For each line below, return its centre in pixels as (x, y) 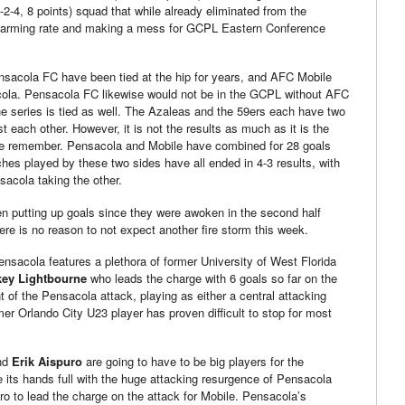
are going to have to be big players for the (193, 361)
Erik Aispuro (47, 361)
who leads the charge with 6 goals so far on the (212, 278)
